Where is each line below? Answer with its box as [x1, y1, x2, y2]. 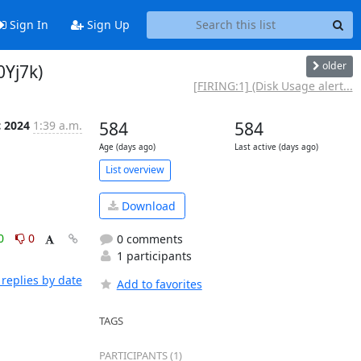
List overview [105, 163, 164, 176]
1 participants [113, 248, 192, 263]
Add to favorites [116, 276, 202, 292]
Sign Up [83, 17, 130, 33]
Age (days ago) [98, 141, 156, 152]
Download [118, 197, 176, 214]
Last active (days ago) [234, 141, 318, 152]
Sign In [6, 17, 48, 33]
